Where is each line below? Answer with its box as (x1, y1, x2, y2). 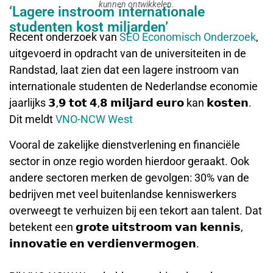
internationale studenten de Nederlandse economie (9, 80, 258, 93)
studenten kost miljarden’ (9, 19, 168, 36)
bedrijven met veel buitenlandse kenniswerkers (9, 187, 236, 200)
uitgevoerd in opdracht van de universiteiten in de (9, 47, 246, 60)
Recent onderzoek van (9, 30, 119, 44)
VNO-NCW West (55, 113, 133, 126)
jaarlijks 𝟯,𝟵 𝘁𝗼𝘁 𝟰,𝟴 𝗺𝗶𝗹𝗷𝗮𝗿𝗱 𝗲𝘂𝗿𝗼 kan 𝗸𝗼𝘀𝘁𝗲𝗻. (9, 96, 252, 110)
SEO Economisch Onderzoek (119, 30, 256, 44)
